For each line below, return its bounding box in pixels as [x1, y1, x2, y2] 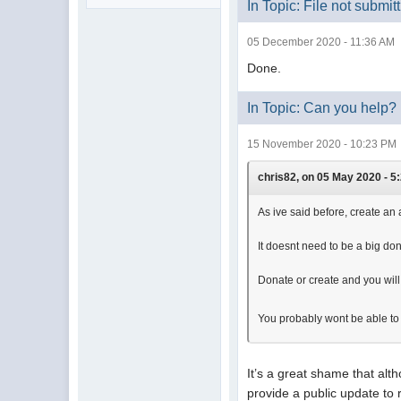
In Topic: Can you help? [247, 100, 397, 115]
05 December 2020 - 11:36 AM [247, 36, 396, 48]
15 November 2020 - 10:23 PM [247, 138, 397, 150]
